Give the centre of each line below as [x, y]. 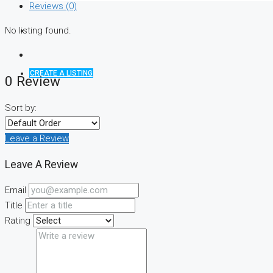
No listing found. [38, 30]
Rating [18, 221]
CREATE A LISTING [61, 73]
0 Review [33, 81]
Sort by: [21, 108]
